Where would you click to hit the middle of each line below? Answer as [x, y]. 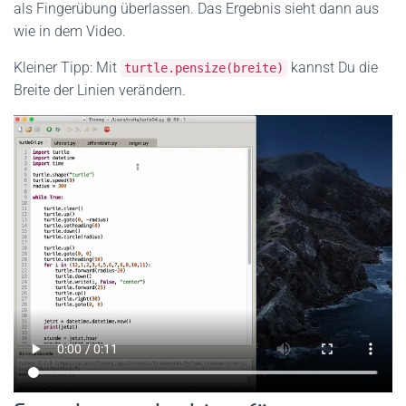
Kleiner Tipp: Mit [67, 68]
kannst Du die [333, 68]
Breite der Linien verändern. [100, 91]
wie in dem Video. [70, 32]
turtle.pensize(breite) [204, 68]
